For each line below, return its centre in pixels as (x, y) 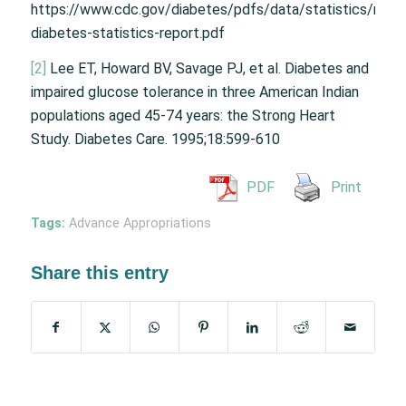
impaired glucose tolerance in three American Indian (194, 92)
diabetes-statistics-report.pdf (127, 33)
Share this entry (99, 272)
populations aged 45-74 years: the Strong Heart (183, 116)
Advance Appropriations (140, 223)
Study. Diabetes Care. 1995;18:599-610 (155, 140)
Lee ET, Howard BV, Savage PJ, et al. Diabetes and (207, 69)
